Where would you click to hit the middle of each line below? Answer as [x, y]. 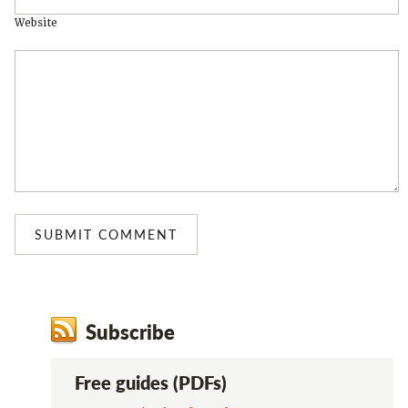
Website [36, 24]
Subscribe [130, 331]
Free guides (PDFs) [150, 383]
